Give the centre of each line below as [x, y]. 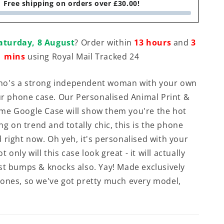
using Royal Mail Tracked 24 [82, 56]
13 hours [153, 42]
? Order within [104, 42]
